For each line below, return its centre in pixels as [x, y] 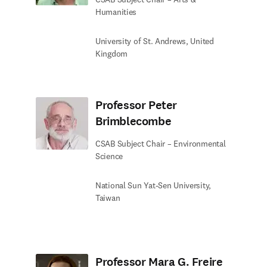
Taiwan [108, 198]
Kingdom [112, 54]
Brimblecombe [133, 121]
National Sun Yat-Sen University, [153, 185]
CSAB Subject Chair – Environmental [161, 144]
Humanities [116, 12]
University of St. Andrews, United [155, 41]
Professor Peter [136, 105]
